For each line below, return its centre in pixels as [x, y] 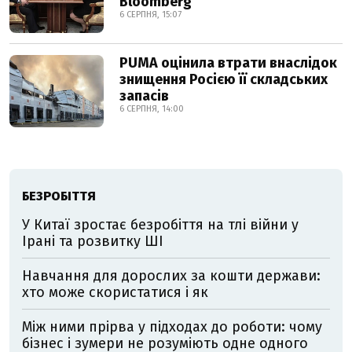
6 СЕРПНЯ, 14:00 [152, 109]
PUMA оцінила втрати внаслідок [228, 63]
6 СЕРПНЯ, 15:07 [150, 15]
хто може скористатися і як [115, 292]
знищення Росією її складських [224, 79]
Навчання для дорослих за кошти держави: [171, 276]
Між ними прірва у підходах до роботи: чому [172, 327]
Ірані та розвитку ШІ [93, 241]
